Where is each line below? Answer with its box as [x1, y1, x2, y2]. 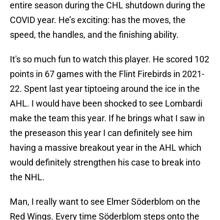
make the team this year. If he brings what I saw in [10, 113, 205, 124]
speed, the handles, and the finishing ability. [10, 29, 179, 40]
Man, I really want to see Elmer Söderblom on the [10, 196, 200, 207]
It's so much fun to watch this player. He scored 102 [10, 54, 209, 65]
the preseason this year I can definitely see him [10, 128, 192, 138]
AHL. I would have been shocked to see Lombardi [10, 98, 202, 109]
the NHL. [10, 172, 47, 183]
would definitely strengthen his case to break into [10, 157, 200, 168]
